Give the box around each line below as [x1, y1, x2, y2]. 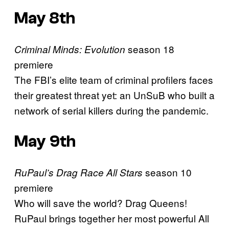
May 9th [14, 132, 76, 151]
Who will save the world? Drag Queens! [14, 196, 187, 210]
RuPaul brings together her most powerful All [14, 211, 209, 225]
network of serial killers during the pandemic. [14, 103, 209, 118]
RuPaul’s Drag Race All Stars [14, 166, 143, 179]
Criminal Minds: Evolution [14, 42, 125, 56]
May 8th [14, 9, 75, 28]
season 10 [143, 165, 192, 179]
